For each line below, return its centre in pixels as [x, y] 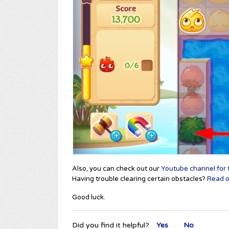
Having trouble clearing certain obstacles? [140, 179]
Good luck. [89, 197]
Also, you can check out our [117, 168]
